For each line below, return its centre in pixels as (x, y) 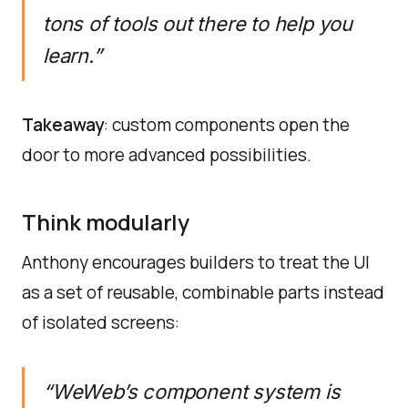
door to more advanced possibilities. (167, 155)
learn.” (72, 56)
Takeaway (63, 125)
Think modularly (106, 222)
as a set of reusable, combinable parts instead (203, 292)
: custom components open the (227, 125)
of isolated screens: (101, 322)
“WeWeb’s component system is (192, 392)
